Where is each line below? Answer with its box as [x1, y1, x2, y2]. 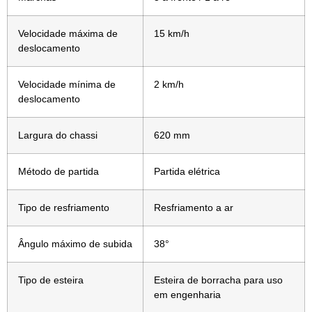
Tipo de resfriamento [18, 202, 109, 214]
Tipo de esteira [18, 274, 84, 286]
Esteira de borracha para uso [154, 274, 283, 286]
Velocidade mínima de [18, 79, 116, 91]
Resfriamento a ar [154, 202, 233, 214]
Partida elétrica [154, 166, 220, 178]
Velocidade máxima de [18, 28, 118, 40]
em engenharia [154, 289, 221, 301]
